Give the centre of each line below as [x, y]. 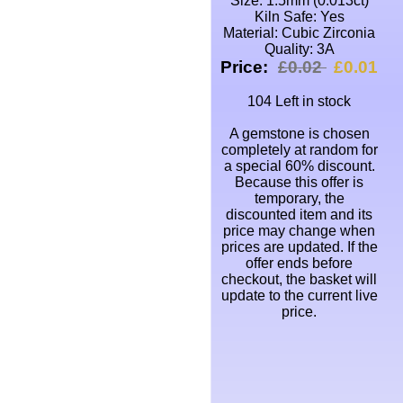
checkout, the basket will [299, 279]
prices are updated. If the [299, 246]
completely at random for [299, 149]
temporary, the [299, 198]
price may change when [299, 230]
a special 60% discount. [299, 166]
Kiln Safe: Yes [299, 16]
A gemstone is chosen [299, 133]
